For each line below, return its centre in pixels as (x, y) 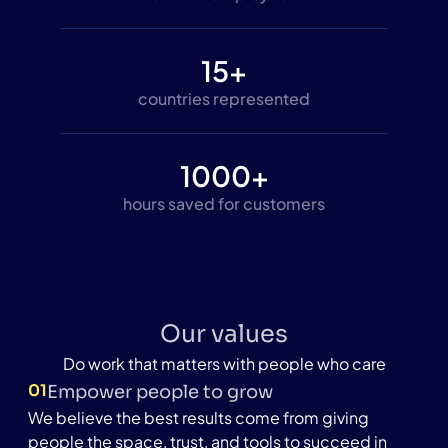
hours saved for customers (224, 203)
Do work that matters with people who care (224, 363)
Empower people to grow (160, 391)
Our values (224, 333)
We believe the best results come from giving (198, 417)
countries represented (224, 98)
